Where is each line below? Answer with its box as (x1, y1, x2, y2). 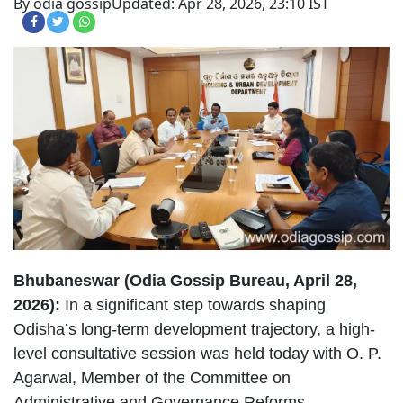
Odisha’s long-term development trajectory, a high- (13, 320, 375, 339)
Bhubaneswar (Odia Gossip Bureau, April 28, (13, 272, 357, 291)
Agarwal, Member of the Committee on (13, 369, 291, 388)
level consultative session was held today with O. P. (13, 345, 381, 363)
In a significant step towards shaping (65, 296, 326, 315)
